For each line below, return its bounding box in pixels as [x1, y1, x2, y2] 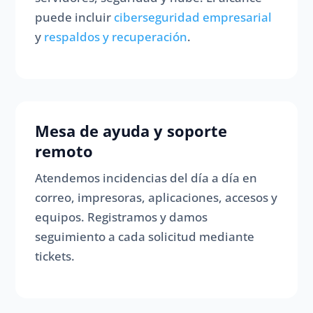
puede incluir [35, 9, 115, 26]
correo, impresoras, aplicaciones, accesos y [35, 189, 278, 206]
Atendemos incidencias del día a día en [35, 170, 258, 187]
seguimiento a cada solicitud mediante [35, 228, 255, 245]
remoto [35, 140, 94, 162]
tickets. [35, 248, 75, 265]
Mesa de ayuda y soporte [35, 120, 228, 142]
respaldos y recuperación [44, 29, 188, 45]
